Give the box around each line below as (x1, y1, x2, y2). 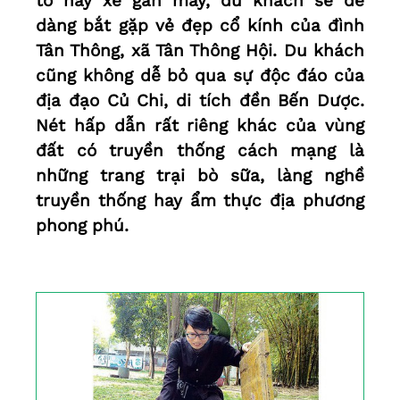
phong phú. (36, 215, 129, 237)
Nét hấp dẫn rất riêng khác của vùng (36, 115, 364, 137)
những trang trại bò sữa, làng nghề (36, 165, 364, 187)
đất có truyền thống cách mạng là (36, 140, 364, 162)
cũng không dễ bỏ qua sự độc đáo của (36, 65, 364, 87)
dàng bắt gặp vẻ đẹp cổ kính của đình (36, 15, 364, 37)
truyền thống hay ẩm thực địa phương (36, 190, 364, 212)
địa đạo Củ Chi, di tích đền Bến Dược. (36, 90, 364, 112)
